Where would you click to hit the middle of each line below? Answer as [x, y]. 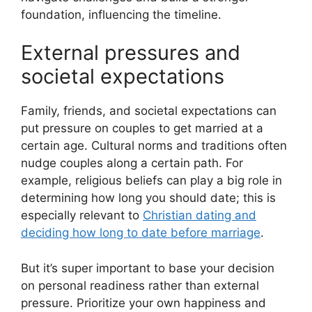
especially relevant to [82, 216]
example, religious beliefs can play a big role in [151, 181]
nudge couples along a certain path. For [132, 163]
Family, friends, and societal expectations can [149, 111]
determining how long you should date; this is [148, 198]
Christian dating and [200, 216]
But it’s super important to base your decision [148, 268]
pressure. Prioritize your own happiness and [143, 303]
